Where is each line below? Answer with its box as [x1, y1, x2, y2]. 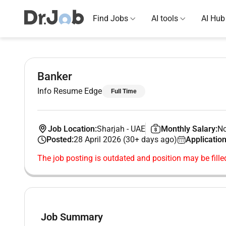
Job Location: [47, 124, 97, 134]
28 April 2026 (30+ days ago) [73, 135, 177, 144]
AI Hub [201, 14, 225, 23]
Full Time [110, 88, 137, 95]
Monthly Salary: [161, 124, 218, 134]
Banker [37, 70, 72, 83]
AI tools [151, 14, 178, 23]
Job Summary [41, 211, 103, 223]
